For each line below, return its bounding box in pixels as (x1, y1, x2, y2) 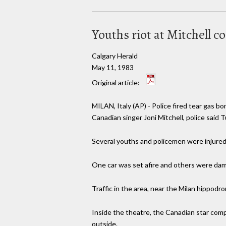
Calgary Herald (92, 51, 138, 60)
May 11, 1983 (92, 63, 134, 72)
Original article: (92, 78, 141, 87)
